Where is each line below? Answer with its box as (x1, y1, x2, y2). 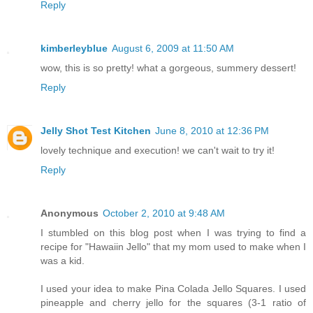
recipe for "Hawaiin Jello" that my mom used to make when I (41, 240, 306, 252)
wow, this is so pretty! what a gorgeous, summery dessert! (41, 61, 296, 73)
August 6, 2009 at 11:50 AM (112, 42, 234, 54)
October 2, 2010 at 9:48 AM (103, 207, 225, 219)
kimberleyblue (41, 42, 108, 54)
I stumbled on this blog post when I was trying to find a (41, 226, 306, 238)
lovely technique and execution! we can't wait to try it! (41, 144, 275, 156)
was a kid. (41, 254, 85, 266)
